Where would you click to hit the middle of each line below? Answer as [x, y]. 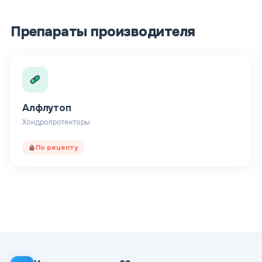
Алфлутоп [47, 108]
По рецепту [57, 147]
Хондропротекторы [56, 122]
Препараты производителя [103, 31]
